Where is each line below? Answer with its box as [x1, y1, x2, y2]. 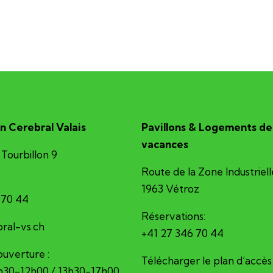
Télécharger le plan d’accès [141, 254, 272, 268]
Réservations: [141, 210, 205, 223]
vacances [141, 138, 188, 151]
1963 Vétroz [141, 182, 199, 196]
